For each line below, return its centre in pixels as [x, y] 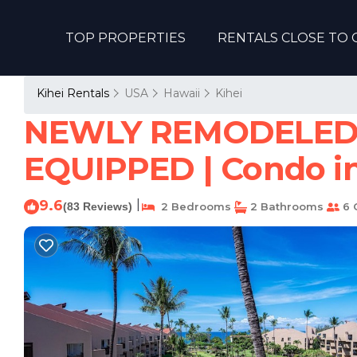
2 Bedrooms [193, 206]
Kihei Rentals [75, 93]
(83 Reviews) [98, 206]
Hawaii [182, 93]
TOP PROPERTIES [126, 37]
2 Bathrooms [285, 206]
